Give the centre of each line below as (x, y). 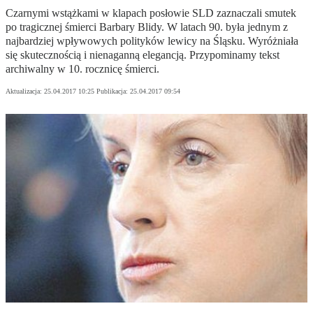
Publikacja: (113, 92)
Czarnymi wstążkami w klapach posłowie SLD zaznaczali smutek (151, 13)
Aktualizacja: (25, 92)
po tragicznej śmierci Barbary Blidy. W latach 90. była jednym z (147, 27)
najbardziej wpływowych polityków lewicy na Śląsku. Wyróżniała (152, 41)
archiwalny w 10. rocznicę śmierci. (82, 69)
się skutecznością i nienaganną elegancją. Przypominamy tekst (143, 55)
